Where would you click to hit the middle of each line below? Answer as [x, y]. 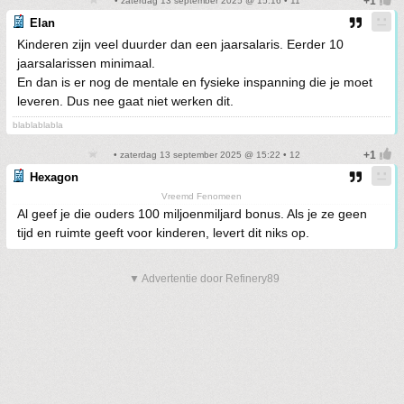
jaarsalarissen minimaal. [86, 64]
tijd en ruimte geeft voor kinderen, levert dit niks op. [163, 233]
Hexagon [54, 178]
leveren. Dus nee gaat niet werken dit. [125, 101]
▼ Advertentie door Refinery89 [204, 279]
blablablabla [38, 125]
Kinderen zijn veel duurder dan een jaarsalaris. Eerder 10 [180, 45]
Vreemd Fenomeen [202, 197]
